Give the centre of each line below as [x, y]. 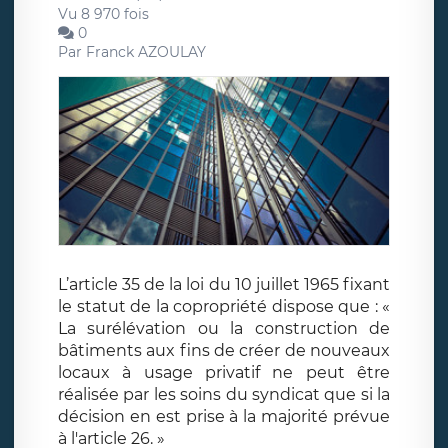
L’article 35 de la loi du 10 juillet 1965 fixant [224, 285]
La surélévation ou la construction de [224, 329]
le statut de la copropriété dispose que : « [224, 307]
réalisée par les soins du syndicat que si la [224, 395]
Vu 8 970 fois [103, 13]
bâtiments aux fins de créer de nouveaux [224, 351]
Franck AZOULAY [146, 51]
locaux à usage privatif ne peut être [224, 373]
